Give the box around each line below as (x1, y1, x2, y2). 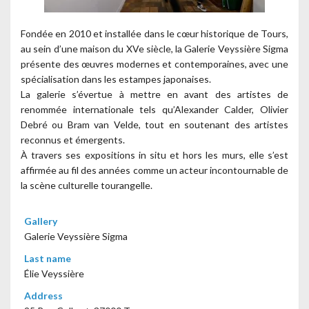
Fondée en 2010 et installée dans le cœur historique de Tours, (21, 28, 288, 39)
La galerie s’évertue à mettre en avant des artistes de (21, 88, 288, 100)
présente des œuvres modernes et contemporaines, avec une (21, 58, 288, 70)
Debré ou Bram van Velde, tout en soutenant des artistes (21, 119, 288, 130)
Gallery (24, 215, 57, 227)
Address (24, 290, 63, 301)
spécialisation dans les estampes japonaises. (21, 73, 211, 85)
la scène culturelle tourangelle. (21, 179, 152, 191)
